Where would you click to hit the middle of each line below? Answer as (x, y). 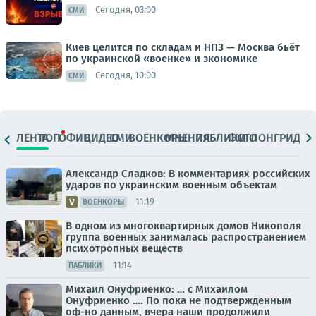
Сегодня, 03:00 (126, 10)
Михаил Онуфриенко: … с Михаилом (157, 289)
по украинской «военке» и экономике (162, 58)
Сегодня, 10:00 (126, 75)
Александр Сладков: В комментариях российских (188, 173)
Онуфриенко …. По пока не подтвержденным (178, 300)
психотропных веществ (124, 248)
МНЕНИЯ (188, 138)
